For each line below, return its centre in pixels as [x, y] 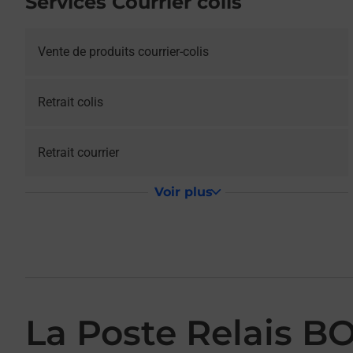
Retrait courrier [78, 152]
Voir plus [183, 192]
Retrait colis [71, 102]
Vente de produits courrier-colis [123, 52]
